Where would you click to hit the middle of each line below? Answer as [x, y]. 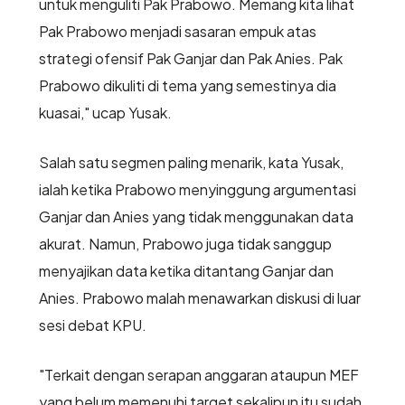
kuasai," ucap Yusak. [105, 113]
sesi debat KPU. [94, 325]
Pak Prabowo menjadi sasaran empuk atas [177, 32]
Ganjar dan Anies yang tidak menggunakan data [196, 217]
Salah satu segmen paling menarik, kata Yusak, [191, 163]
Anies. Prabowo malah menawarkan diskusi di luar [199, 298]
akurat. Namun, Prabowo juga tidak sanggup [185, 244]
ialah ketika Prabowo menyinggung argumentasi [197, 190]
